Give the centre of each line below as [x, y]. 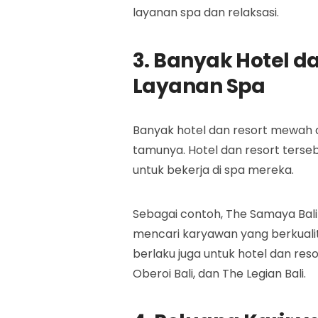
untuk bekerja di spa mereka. [213, 170]
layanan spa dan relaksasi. [206, 12]
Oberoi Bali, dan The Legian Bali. [219, 274]
